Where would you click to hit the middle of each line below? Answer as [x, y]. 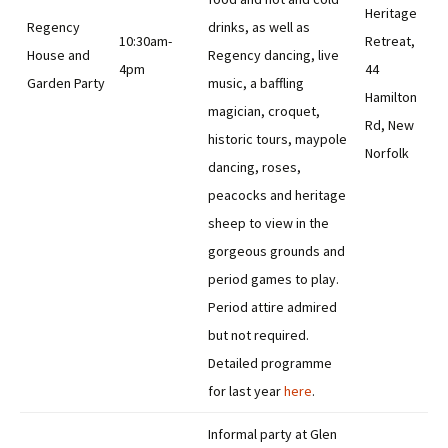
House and [58, 55]
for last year [246, 391]
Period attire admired [272, 307]
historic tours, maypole [277, 139]
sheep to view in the [268, 223]
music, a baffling [256, 83]
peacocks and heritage [277, 195]
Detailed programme [270, 363]
